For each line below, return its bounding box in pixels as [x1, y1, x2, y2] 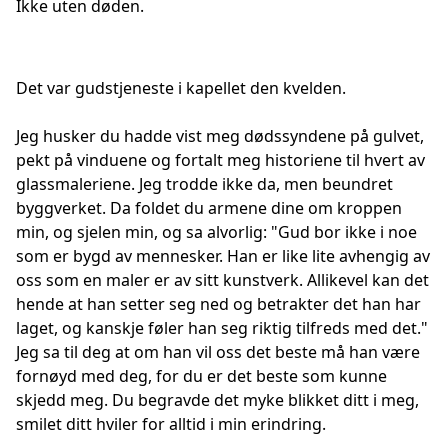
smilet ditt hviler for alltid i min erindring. [16, 413, 326, 435]
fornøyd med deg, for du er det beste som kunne [16, 365, 387, 387]
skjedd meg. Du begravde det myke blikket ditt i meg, [16, 389, 419, 411]
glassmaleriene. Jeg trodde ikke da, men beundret [16, 173, 393, 195]
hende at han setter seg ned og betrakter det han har [16, 293, 421, 315]
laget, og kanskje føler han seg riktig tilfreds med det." [16, 317, 428, 339]
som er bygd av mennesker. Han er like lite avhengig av [16, 245, 430, 267]
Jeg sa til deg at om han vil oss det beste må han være [16, 341, 420, 363]
